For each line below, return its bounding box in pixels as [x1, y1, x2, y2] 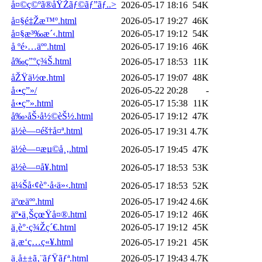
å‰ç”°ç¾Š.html [11, 56, 71, 66]
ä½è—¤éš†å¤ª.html [11, 125, 82, 136]
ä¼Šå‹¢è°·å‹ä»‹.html [11, 180, 87, 190]
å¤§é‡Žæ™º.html [11, 15, 77, 26]
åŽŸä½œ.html [11, 72, 65, 82]
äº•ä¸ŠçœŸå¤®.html [11, 209, 87, 219]
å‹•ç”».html [11, 98, 53, 108]
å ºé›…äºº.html [11, 41, 65, 51]
